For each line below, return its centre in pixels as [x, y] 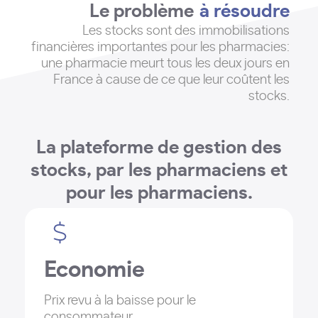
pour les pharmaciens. [159, 193]
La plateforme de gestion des [159, 148]
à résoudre [250, 11]
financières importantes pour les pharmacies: [160, 47]
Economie [94, 270]
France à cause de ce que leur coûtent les [171, 80]
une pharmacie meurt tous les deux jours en [165, 64]
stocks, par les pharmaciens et [159, 170]
